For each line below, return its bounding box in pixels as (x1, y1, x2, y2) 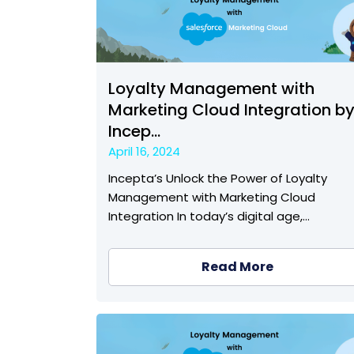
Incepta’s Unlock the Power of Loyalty (108, 169, 327, 186)
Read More (201, 257, 273, 276)
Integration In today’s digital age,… (108, 207, 310, 224)
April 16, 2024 (108, 142, 180, 160)
